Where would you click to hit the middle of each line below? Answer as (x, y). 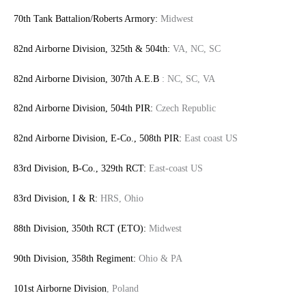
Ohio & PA (159, 258)
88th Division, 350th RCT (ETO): (80, 228)
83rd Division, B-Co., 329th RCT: (80, 169)
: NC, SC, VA (187, 79)
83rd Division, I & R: (57, 198)
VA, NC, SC (195, 48)
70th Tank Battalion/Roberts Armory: (86, 18)
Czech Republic (184, 109)
